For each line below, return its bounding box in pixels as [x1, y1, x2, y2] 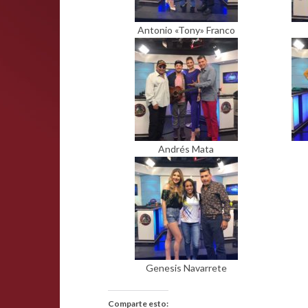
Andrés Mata [158, 143, 214, 155]
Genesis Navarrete [145, 262, 227, 274]
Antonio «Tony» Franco [137, 24, 235, 36]
